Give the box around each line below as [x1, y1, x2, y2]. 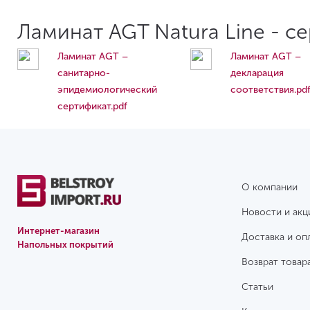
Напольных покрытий [17, 239, 113, 250]
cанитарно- [57, 67, 111, 80]
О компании [241, 181, 298, 194]
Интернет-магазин [17, 226, 100, 237]
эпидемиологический [57, 84, 158, 96]
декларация [230, 67, 284, 80]
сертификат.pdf [57, 100, 128, 113]
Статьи [241, 281, 273, 293]
